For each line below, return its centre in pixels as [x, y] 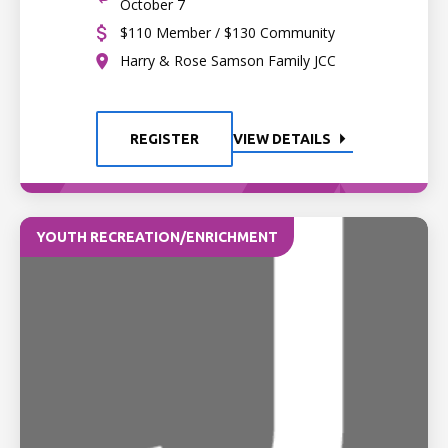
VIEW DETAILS [281, 139]
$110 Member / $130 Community [227, 32]
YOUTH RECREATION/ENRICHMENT [157, 237]
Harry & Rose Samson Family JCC [228, 60]
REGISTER [164, 139]
